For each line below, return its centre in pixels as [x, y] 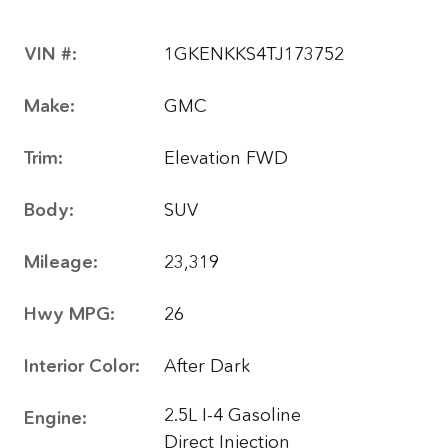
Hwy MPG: [69, 314]
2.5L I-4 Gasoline [232, 415]
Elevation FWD [226, 158]
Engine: [55, 418]
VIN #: [50, 54]
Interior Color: [82, 366]
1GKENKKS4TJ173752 [254, 54]
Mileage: [61, 262]
